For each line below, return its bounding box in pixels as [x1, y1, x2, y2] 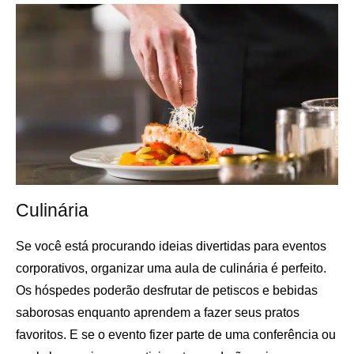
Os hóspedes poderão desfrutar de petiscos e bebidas [16, 284, 318, 298]
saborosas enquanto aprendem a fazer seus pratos [16, 306, 299, 320]
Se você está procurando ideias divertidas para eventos [16, 239, 326, 254]
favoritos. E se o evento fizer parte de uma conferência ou [16, 328, 336, 342]
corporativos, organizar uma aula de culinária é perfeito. [16, 262, 326, 276]
